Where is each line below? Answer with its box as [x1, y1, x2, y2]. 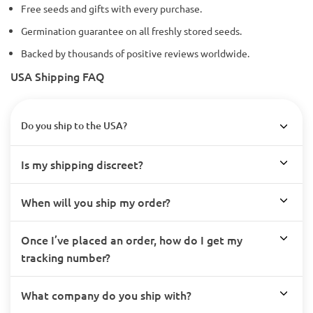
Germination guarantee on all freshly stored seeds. [21, 24, 242, 37]
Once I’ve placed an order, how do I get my [21, 232, 242, 247]
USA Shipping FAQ [10, 68, 105, 84]
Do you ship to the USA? [21, 119, 127, 132]
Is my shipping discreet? [21, 156, 143, 172]
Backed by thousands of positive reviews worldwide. [21, 47, 249, 59]
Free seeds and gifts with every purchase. [21, 2, 202, 15]
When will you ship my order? [21, 194, 170, 210]
